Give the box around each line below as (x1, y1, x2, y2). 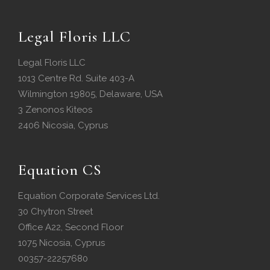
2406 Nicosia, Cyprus (18, 120, 108, 131)
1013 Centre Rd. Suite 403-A (18, 73, 134, 84)
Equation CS (18, 160, 102, 180)
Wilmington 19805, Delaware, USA (18, 89, 163, 100)
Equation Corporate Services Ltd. (18, 190, 160, 202)
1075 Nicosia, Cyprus (18, 237, 105, 249)
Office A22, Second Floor (18, 222, 124, 233)
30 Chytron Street (18, 206, 93, 218)
